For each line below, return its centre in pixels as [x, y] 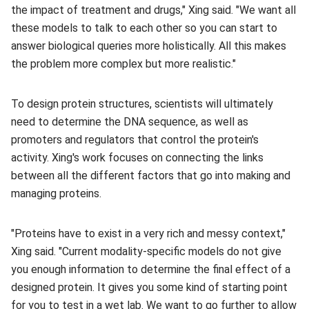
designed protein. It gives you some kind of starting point [149, 287]
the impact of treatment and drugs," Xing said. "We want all [153, 10]
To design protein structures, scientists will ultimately [142, 104]
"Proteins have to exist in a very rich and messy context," [148, 233]
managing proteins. [56, 193]
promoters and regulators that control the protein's [135, 140]
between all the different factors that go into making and [151, 176]
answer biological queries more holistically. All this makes [149, 46]
